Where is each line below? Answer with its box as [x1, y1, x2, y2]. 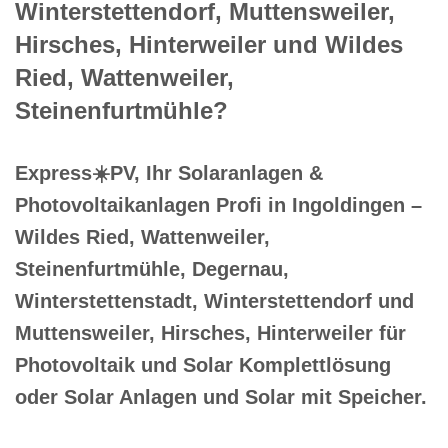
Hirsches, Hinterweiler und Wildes [15, 30, 403, 58]
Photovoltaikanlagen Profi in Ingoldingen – [15, 193, 422, 216]
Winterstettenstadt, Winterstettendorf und [15, 289, 414, 312]
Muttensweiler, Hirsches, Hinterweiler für [15, 321, 406, 344]
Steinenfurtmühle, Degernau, [15, 257, 289, 280]
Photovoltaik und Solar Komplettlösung [15, 353, 391, 376]
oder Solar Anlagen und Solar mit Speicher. [15, 385, 427, 408]
